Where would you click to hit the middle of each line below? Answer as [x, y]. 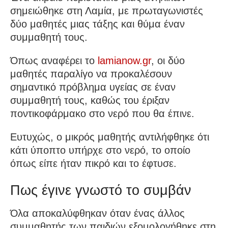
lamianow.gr [124, 60]
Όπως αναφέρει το [54, 60]
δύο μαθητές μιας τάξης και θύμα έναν [97, 24]
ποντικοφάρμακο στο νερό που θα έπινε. [102, 113]
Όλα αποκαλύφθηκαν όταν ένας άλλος [97, 213]
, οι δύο [168, 60]
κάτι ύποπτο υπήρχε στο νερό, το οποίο [100, 150]
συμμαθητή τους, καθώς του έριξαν [90, 100]
